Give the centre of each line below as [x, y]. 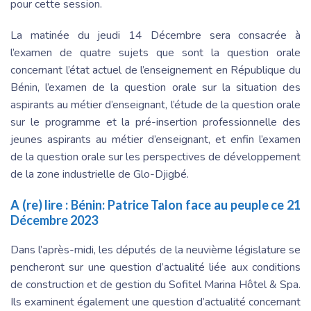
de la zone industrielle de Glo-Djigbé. [100, 174]
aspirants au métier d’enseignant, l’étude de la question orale [155, 104]
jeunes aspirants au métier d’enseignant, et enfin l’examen [155, 139]
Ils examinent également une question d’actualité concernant [155, 302]
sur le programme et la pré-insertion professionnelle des [155, 122]
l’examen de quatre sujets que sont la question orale [155, 52]
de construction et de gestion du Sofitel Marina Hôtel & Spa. [155, 284]
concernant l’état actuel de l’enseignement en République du [155, 70]
